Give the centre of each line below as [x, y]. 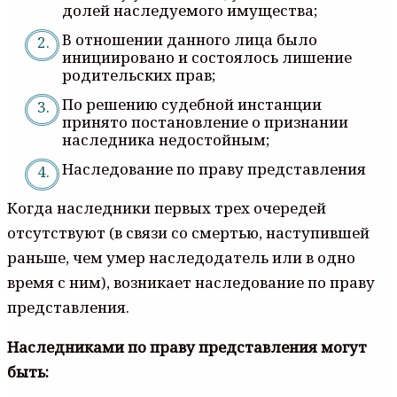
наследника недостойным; [166, 139]
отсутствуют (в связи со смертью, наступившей [188, 232]
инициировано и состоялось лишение [207, 57]
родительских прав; [139, 74]
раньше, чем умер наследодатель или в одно [181, 257]
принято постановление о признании [205, 121]
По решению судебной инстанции [192, 104]
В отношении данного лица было [190, 39]
